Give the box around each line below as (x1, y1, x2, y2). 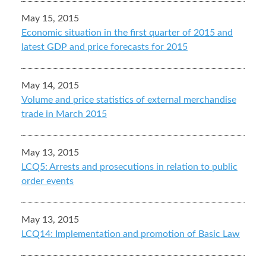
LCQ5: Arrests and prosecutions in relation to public (21, 162, 237, 172)
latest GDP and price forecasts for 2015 (21, 42, 188, 52)
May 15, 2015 (21, 14, 79, 24)
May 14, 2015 (21, 81, 79, 91)
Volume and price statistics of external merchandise (21, 95, 236, 105)
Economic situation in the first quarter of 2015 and (21, 28, 233, 38)
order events (21, 176, 74, 186)
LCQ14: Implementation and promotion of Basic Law (21, 229, 240, 239)
